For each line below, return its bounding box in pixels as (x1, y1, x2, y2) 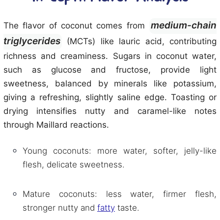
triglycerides (3, 35, 60, 47)
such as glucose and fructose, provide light (3, 65, 217, 75)
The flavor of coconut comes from (3, 21, 149, 30)
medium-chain (151, 20, 217, 31)
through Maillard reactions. (3, 120, 109, 130)
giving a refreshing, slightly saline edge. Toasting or (3, 92, 217, 102)
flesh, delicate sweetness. (23, 160, 125, 169)
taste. (115, 203, 139, 213)
